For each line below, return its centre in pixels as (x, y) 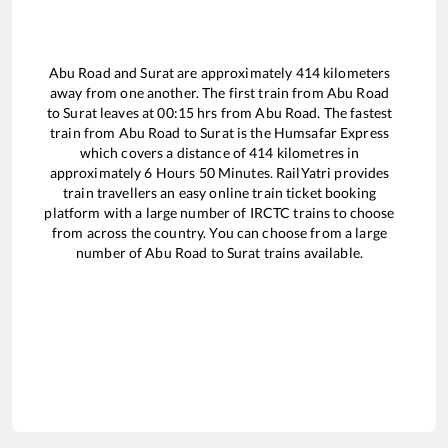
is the (253, 132)
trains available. (311, 252)
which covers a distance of (164, 152)
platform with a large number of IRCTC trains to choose (219, 212)
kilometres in (316, 152)
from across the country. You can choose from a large (219, 232)
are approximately (235, 72)
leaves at (127, 112)
